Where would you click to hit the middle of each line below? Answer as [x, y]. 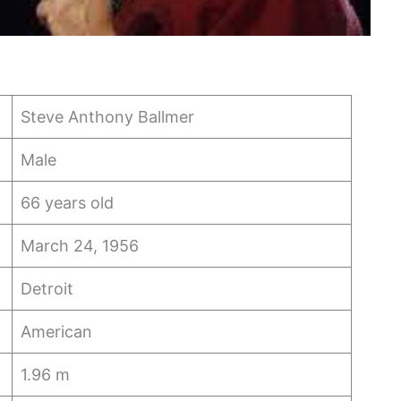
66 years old [68, 202]
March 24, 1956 [80, 245]
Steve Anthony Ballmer [108, 116]
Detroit [47, 288]
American [59, 331]
